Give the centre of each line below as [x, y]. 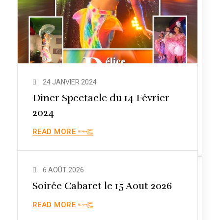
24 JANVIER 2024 [70, 82]
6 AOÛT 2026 [63, 170]
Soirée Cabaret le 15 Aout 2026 [102, 186]
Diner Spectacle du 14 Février [101, 98]
